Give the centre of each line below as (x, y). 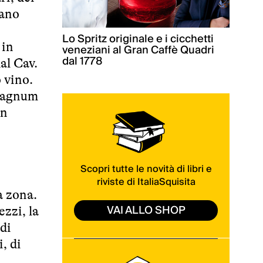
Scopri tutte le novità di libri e (146, 169)
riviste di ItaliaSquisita (146, 182)
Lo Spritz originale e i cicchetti (138, 39)
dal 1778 (82, 62)
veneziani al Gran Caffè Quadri (138, 50)
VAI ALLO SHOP (146, 210)
